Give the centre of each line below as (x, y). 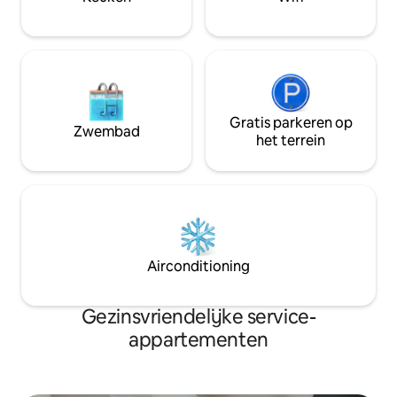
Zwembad (106, 132)
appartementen (198, 340)
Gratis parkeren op (291, 123)
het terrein (291, 141)
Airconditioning (198, 267)
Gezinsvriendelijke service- (198, 317)
